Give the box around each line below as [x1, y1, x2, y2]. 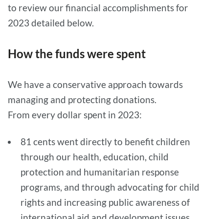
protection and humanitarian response [21, 166, 179, 177]
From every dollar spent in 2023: [8, 109, 142, 120]
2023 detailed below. [8, 17, 94, 28]
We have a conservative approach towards [8, 79, 183, 90]
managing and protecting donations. [8, 94, 156, 105]
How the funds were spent [8, 46, 146, 61]
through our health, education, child [21, 151, 169, 162]
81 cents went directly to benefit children [21, 136, 190, 147]
